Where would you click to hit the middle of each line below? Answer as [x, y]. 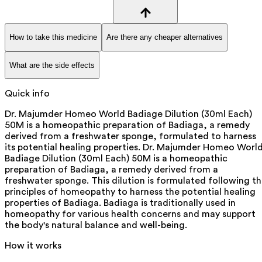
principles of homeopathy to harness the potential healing [130, 192]
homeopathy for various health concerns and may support [130, 214]
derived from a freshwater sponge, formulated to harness [130, 137]
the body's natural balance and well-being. [96, 225]
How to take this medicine [53, 37]
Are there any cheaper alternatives [165, 37]
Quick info [27, 94]
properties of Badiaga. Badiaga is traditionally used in [120, 203]
